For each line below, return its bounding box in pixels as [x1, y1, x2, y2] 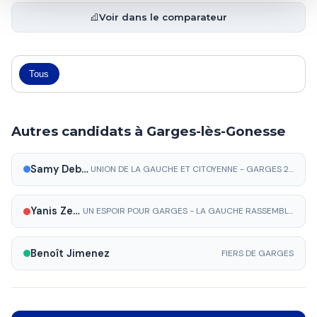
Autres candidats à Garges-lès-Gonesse [11, 122, 286, 139]
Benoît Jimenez [30, 246, 110, 260]
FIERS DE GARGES [221, 247, 294, 259]
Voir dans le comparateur [99, 11, 227, 23]
